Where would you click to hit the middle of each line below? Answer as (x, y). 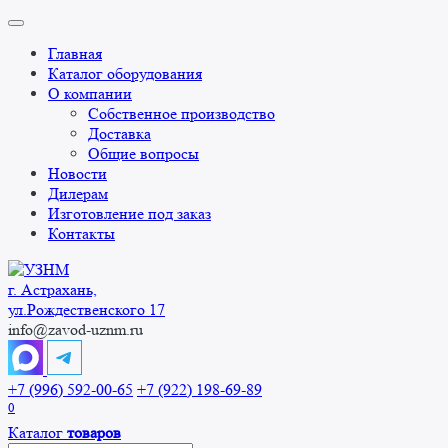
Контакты (81, 233)
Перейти (36, 16)
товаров (94, 433)
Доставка (119, 133)
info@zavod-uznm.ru (75, 329)
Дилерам (78, 193)
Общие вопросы (143, 153)
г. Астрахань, (52, 289)
